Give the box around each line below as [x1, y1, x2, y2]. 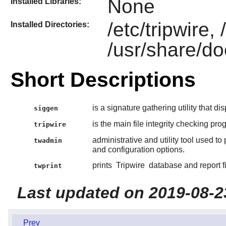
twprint [34, 162, 63, 170]
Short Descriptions [10, 68, 196, 92]
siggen [34, 104, 59, 112]
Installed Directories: [10, 20, 89, 29]
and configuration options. [92, 145, 185, 154]
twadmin [34, 137, 63, 145]
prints [92, 161, 114, 170]
